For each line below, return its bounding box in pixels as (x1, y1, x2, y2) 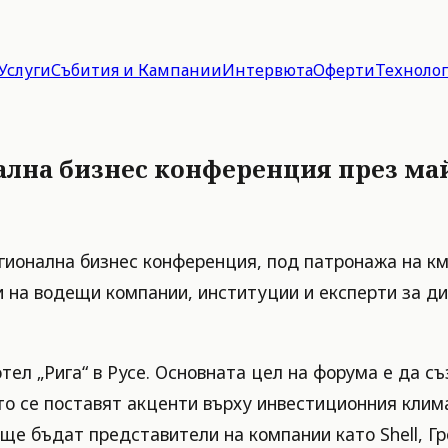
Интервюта (222, 59, 313, 81)
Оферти (313, 59, 375, 81)
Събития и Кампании (51, 59, 222, 81)
